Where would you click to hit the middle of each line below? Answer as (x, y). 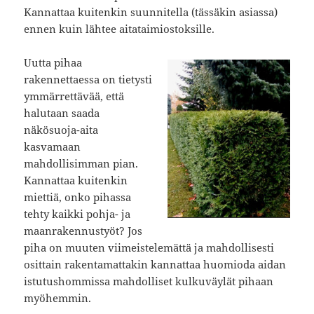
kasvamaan (53, 147)
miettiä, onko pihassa (78, 197)
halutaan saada (62, 113)
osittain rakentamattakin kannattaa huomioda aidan (155, 265)
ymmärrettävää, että (74, 96)
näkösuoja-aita (61, 130)
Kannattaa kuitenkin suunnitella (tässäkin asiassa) (151, 12)
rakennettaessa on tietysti (88, 80)
